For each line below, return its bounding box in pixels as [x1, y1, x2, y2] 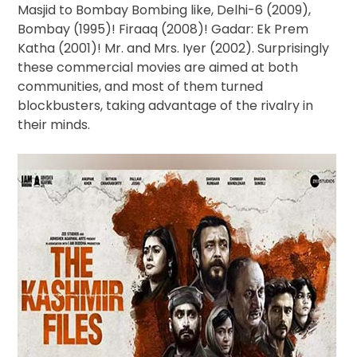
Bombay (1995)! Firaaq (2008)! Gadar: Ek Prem [18, 20, 309, 39]
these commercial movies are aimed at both [18, 58, 299, 77]
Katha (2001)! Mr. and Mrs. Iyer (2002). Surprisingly [18, 39, 330, 58]
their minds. [18, 116, 91, 135]
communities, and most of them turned [18, 77, 264, 96]
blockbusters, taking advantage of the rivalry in [18, 96, 314, 116]
